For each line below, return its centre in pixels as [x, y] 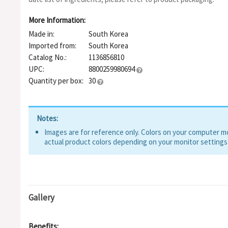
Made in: [41, 34]
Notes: [47, 118]
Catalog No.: [48, 57]
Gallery [41, 197]
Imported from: [52, 46]
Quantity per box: [56, 81]
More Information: [57, 20]
